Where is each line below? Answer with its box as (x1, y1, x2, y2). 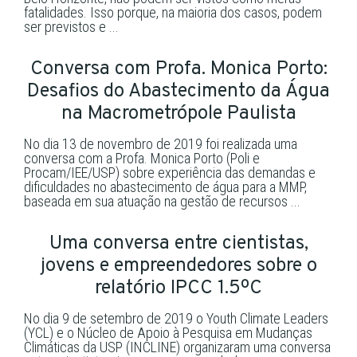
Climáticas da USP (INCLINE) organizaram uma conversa (24, 338, 331, 355)
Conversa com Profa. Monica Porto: (29, 57, 328, 81)
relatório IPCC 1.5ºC (95, 276, 262, 300)
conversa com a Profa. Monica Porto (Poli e (24, 149, 260, 167)
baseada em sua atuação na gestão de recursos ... (24, 192, 300, 210)
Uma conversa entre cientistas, (49, 231, 308, 256)
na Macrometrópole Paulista (61, 101, 296, 126)
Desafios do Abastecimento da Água (27, 79, 330, 104)
